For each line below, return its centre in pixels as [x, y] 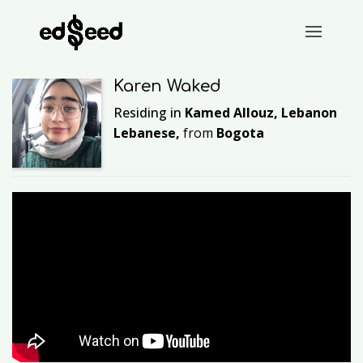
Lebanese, [148, 133]
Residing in [149, 113]
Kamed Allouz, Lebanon [261, 113]
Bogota [239, 133]
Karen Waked [167, 86]
